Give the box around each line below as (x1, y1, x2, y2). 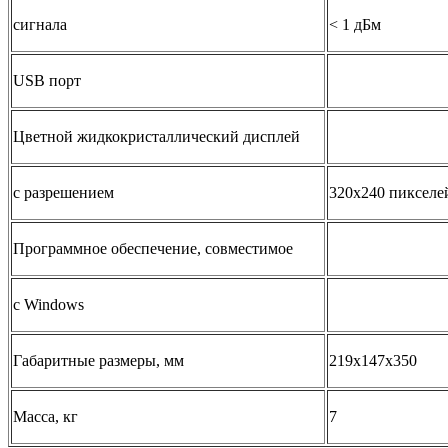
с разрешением (13, 184, 114, 202)
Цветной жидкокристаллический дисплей (13, 128, 300, 146)
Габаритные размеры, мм (13, 352, 184, 370)
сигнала (13, 16, 67, 34)
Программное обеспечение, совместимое (13, 240, 293, 258)
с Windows (13, 296, 84, 314)
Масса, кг (13, 408, 78, 426)
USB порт (13, 72, 81, 90)
